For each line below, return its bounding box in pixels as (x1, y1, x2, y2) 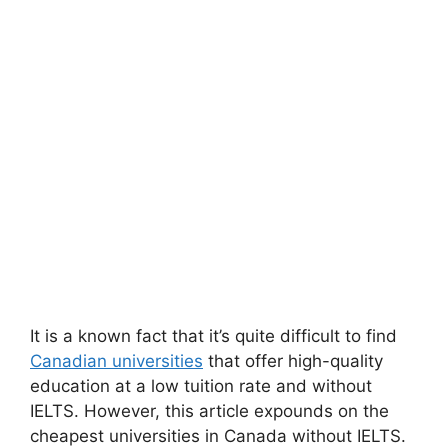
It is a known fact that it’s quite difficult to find (30, 325, 397, 346)
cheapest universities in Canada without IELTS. (30, 425, 406, 446)
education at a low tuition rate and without (30, 375, 372, 396)
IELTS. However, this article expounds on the (30, 400, 389, 421)
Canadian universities (30, 350, 203, 371)
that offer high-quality (203, 350, 383, 371)
